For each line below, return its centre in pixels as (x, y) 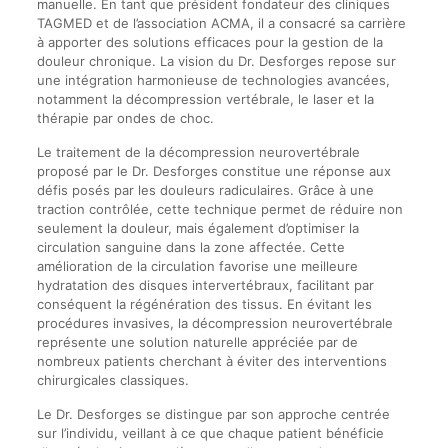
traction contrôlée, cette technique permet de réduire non (219, 209)
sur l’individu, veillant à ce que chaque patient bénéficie (210, 433)
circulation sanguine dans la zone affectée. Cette (190, 247)
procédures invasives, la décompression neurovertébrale (214, 323)
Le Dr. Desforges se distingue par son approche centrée (213, 414)
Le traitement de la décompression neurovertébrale (198, 152)
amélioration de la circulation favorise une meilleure (197, 266)
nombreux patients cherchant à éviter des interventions (211, 361)
